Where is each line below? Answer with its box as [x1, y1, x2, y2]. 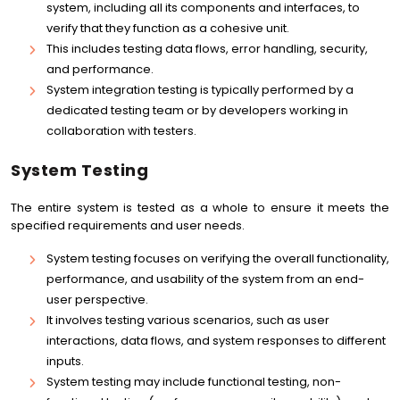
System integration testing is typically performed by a [46, 81, 354, 98]
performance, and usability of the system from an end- [46, 271, 364, 287]
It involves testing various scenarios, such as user [46, 312, 329, 329]
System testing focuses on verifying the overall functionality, [46, 250, 389, 267]
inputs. [46, 353, 84, 370]
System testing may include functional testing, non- [46, 373, 341, 390]
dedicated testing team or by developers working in [46, 102, 348, 119]
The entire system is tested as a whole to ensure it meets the [11, 199, 389, 216]
